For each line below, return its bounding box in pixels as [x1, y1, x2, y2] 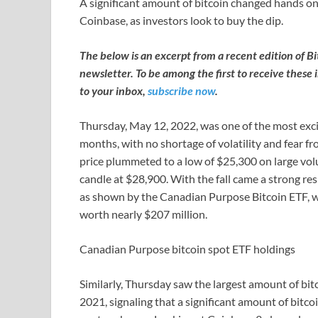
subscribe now [148, 84, 215, 98]
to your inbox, [79, 84, 148, 98]
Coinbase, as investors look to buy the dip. [79, 13, 283, 28]
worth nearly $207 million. [79, 207, 209, 221]
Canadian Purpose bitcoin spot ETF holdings [79, 242, 295, 256]
